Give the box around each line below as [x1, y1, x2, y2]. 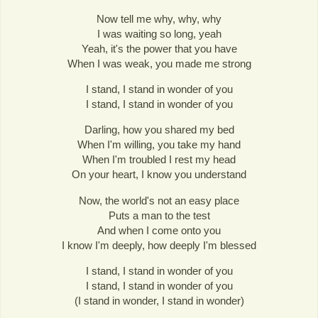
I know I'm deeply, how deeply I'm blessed [62, 238, 256, 251]
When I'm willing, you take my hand [77, 138, 241, 151]
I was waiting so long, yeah [97, 28, 221, 40]
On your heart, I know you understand [72, 168, 246, 181]
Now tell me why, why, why [97, 13, 221, 26]
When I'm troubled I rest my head [82, 153, 236, 166]
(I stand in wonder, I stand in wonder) [74, 294, 244, 307]
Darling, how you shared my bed [84, 124, 234, 136]
